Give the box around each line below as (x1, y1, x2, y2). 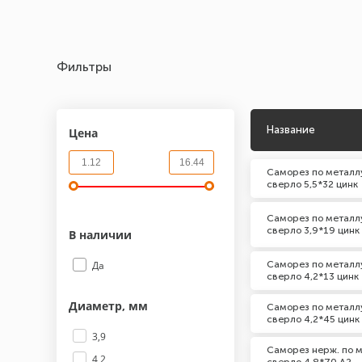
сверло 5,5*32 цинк (267, 179, 358, 190)
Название (267, 124, 315, 136)
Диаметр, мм (69, 298, 148, 314)
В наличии (69, 227, 135, 242)
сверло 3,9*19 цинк (267, 225, 360, 236)
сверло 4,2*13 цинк (267, 271, 359, 282)
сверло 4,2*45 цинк (267, 314, 360, 325)
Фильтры (57, 59, 112, 74)
